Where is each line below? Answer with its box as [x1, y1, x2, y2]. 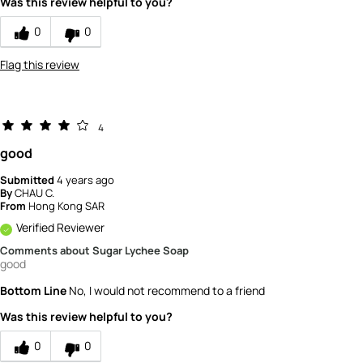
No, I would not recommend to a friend [66, 283, 265, 299]
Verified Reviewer [16, 220, 105, 236]
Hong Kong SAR [28, 199, 105, 214]
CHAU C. [15, 186, 54, 201]
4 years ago [57, 173, 114, 188]
